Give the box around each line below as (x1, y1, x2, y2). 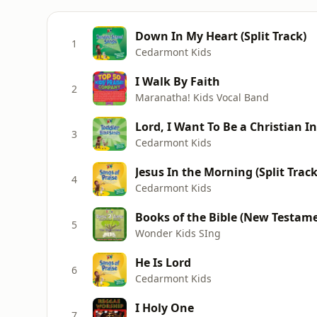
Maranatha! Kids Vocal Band (135, 90, 269, 104)
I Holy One (135, 299, 194, 316)
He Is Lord (135, 254, 191, 270)
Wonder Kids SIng (135, 226, 221, 240)
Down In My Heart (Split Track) (135, 28, 306, 44)
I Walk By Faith (135, 73, 220, 89)
